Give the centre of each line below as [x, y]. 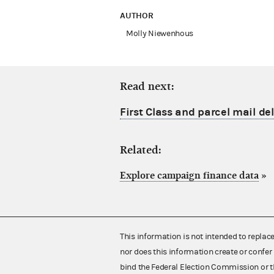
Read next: [147, 87]
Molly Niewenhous [160, 34]
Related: [141, 150]
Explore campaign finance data [189, 176]
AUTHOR [138, 16]
